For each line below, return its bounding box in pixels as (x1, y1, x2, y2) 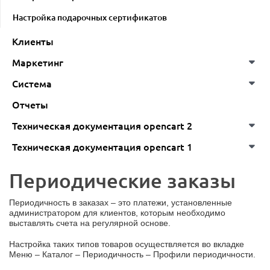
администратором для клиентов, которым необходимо (9, 207, 225, 218)
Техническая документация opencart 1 (12, 139, 192, 153)
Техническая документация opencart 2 (12, 118, 192, 132)
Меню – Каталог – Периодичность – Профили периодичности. (9, 249, 256, 259)
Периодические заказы (9, 167, 236, 192)
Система (12, 76, 52, 90)
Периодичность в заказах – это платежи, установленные (9, 197, 232, 207)
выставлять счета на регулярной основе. (9, 218, 171, 228)
